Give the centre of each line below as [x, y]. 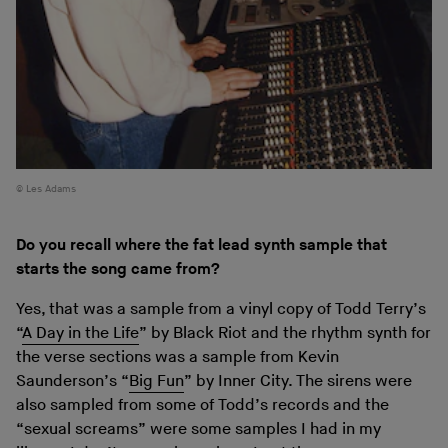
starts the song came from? [118, 270]
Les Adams [51, 189]
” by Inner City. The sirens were [298, 382]
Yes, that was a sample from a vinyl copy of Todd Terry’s [221, 310]
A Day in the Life [80, 334]
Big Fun [156, 382]
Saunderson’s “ [72, 382]
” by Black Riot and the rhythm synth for [285, 334]
